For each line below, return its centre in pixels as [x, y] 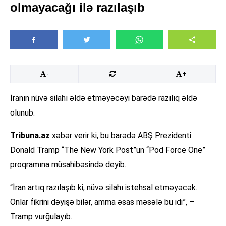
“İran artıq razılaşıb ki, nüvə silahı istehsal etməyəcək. [104, 188]
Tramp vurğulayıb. [41, 217]
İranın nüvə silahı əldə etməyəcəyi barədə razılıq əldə [104, 98]
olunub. [22, 113]
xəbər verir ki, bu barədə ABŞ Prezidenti [121, 136]
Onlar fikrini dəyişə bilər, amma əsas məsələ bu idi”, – [102, 202]
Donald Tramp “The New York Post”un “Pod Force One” [108, 150]
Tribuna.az [30, 136]
